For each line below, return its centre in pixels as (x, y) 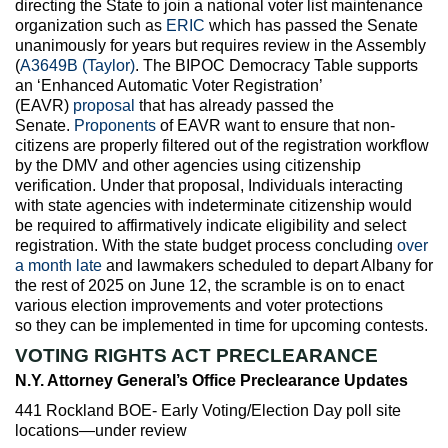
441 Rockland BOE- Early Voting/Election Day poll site (208, 410)
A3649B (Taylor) (77, 65)
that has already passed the (234, 105)
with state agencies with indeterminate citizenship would (213, 205)
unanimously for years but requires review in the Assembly (220, 45)
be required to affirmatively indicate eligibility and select (210, 225)
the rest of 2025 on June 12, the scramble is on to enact (209, 285)
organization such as (90, 25)
